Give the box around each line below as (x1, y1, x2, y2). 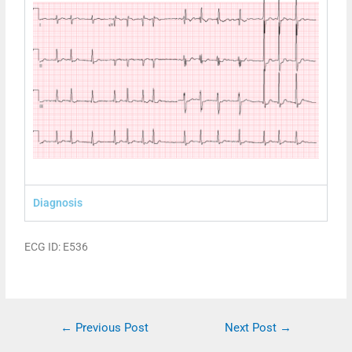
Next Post (225, 321, 280, 335)
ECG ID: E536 (24, 240, 89, 254)
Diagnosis (33, 196, 83, 210)
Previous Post (71, 321, 148, 335)
